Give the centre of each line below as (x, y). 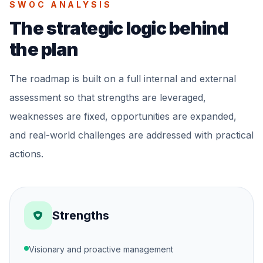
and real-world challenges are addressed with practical (131, 135)
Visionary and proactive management (101, 249)
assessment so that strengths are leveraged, (108, 97)
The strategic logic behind (119, 28)
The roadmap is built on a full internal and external (123, 79)
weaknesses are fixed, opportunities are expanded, (123, 116)
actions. (26, 154)
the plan (44, 49)
